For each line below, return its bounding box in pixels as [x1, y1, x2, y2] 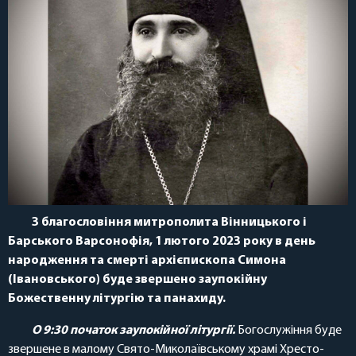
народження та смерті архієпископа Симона [8, 253, 286, 267]
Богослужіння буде [235, 323, 342, 337]
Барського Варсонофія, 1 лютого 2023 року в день [8, 234, 315, 248]
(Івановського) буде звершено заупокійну [8, 273, 267, 286]
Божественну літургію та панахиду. [8, 292, 226, 305]
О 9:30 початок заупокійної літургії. [32, 323, 235, 337]
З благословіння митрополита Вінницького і [32, 215, 307, 229]
